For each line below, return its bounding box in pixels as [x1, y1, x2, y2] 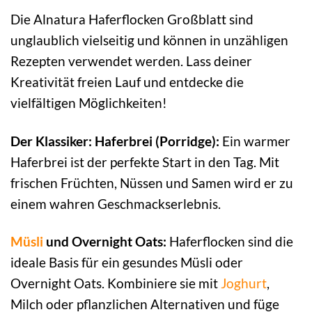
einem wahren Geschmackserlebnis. [10, 195, 221, 212]
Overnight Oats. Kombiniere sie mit [10, 275, 221, 292]
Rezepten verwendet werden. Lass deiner [10, 52, 252, 69]
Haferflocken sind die [166, 233, 293, 250]
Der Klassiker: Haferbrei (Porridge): [10, 132, 219, 149]
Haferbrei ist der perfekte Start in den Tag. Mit [10, 153, 279, 170]
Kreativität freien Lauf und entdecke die [10, 73, 244, 90]
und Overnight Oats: [43, 233, 166, 250]
